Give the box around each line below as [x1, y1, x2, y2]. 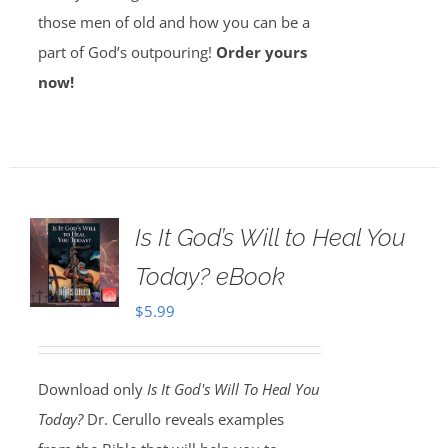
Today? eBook [134, 262, 285, 291]
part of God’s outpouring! [37, 42, 216, 62]
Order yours [215, 42, 307, 62]
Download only [37, 379, 147, 399]
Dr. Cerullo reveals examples [82, 409, 284, 429]
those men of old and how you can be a [37, 12, 310, 32]
